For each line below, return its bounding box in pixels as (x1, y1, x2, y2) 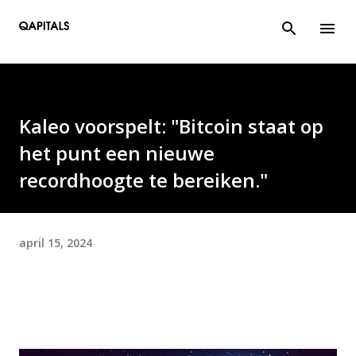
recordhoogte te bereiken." (19, 167, 268, 193)
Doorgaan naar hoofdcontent (100, 13, 256, 27)
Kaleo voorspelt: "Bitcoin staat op (19, 113, 323, 139)
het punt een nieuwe (19, 140, 215, 166)
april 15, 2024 (19, 234, 92, 250)
